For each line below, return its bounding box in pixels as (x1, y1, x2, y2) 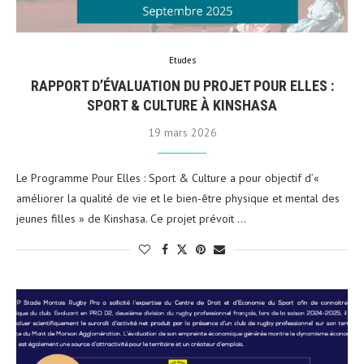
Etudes (168, 54, 196, 66)
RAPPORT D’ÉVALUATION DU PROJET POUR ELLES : (30, 76, 334, 94)
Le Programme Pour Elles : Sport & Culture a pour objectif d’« (16, 170, 319, 185)
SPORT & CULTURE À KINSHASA (87, 96, 277, 114)
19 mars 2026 (147, 124, 217, 140)
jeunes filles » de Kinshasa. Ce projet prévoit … (16, 210, 246, 226)
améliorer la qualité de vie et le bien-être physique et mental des (16, 190, 340, 206)
